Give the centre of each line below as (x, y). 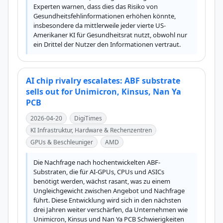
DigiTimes (88, 118)
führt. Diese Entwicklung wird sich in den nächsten (107, 200)
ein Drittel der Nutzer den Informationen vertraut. (107, 44)
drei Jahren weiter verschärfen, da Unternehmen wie (111, 210)
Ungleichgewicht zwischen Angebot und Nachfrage (109, 191)
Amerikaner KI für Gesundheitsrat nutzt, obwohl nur (110, 35)
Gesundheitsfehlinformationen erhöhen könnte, (105, 16)
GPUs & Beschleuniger (62, 142)
